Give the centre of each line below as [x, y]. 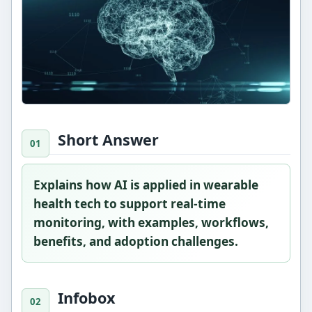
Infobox [87, 297]
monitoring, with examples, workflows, [151, 223]
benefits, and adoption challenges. [136, 242]
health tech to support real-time [130, 204]
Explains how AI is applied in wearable [146, 185]
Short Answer [109, 139]
